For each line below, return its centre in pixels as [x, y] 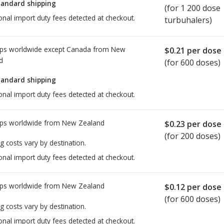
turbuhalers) [188, 20]
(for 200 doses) [192, 136]
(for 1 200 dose [192, 8]
